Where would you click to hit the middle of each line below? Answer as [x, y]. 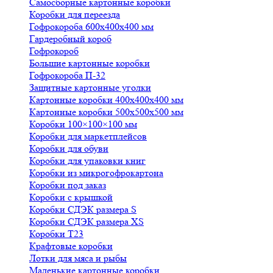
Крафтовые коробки [71, 246]
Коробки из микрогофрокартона [96, 173]
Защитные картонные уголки [90, 87]
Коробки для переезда [75, 14]
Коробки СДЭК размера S [83, 209]
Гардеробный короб [70, 39]
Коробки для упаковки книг [87, 161]
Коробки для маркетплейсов [88, 136]
